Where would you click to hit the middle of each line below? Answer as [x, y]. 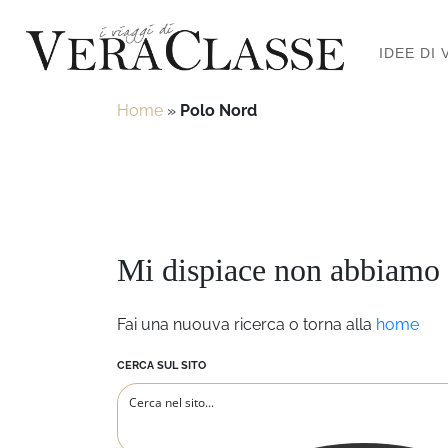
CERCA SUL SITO [161, 365]
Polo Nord [218, 110]
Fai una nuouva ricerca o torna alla [246, 324]
